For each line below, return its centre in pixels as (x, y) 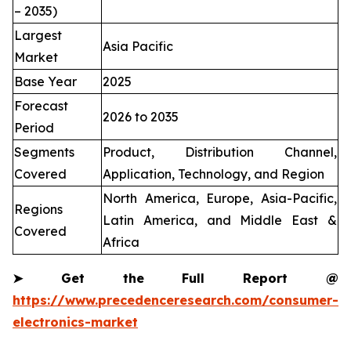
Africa (121, 242)
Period (34, 128)
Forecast (41, 106)
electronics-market (75, 322)
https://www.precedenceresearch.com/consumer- (175, 300)
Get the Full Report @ (181, 279)
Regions (38, 210)
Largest (38, 36)
